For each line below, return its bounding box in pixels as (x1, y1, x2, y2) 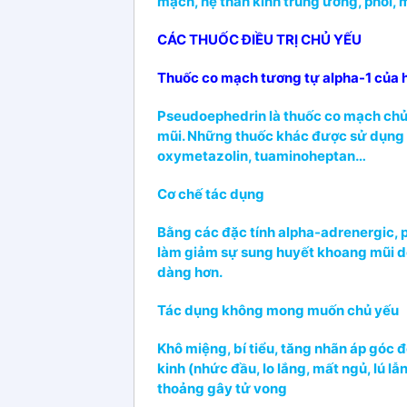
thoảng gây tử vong (157, 379, 287, 397)
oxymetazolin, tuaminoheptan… (157, 146, 366, 164)
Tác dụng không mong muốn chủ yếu (157, 301, 399, 319)
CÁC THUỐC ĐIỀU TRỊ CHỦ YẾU (157, 30, 362, 48)
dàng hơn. (157, 263, 223, 281)
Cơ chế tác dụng (157, 184, 264, 203)
